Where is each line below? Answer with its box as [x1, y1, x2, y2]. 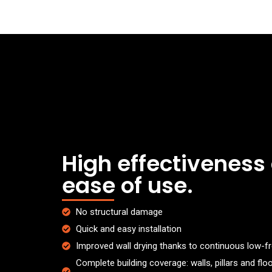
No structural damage [75, 206, 163, 218]
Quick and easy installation [75, 223, 182, 235]
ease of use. [62, 170, 193, 202]
